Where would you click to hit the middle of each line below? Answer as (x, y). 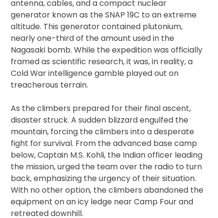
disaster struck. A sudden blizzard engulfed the (100, 120)
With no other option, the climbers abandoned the (107, 190)
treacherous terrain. (50, 85)
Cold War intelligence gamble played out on (95, 73)
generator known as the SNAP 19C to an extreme (104, 15)
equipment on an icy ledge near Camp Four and (102, 201)
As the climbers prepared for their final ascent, (101, 108)
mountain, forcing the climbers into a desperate (103, 131)
